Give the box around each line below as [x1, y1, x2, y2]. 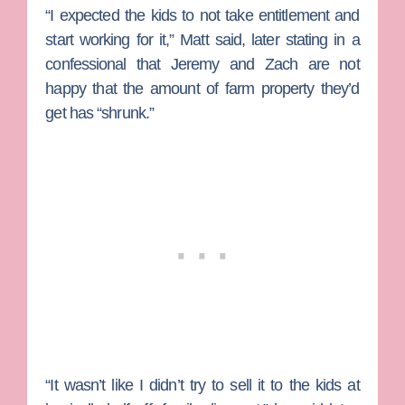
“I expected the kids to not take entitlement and [45, 5, 360, 24]
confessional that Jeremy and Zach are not [45, 54, 360, 73]
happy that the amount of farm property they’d [45, 79, 360, 98]
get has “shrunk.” [45, 103, 155, 122]
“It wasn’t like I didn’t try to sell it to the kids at [45, 376, 360, 395]
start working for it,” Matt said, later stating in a [45, 30, 360, 49]
